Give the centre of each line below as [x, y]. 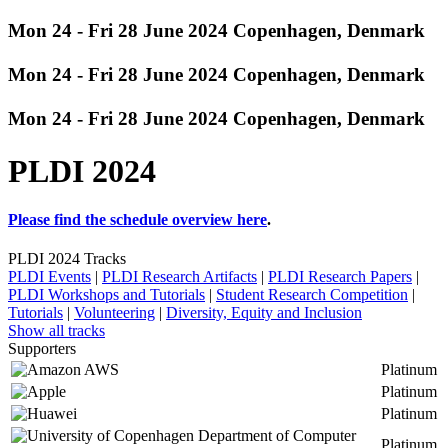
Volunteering [114, 313]
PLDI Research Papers [340, 277]
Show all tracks [56, 331]
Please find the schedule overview [122, 219]
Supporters [42, 349]
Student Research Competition [312, 295]
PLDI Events [49, 277]
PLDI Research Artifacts [179, 277]
